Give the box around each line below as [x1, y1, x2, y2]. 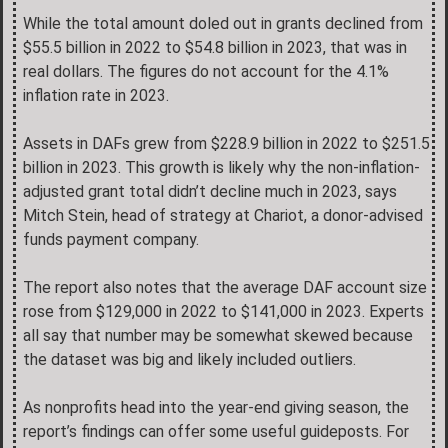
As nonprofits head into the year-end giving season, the [23, 397, 409, 417]
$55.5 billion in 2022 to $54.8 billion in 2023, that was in [23, 37, 407, 57]
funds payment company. [23, 229, 199, 249]
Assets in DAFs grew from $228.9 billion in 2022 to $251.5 [23, 133, 430, 153]
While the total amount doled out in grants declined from [23, 13, 423, 33]
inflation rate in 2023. [23, 85, 169, 105]
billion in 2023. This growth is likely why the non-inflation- [23, 157, 420, 177]
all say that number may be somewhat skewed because [23, 325, 413, 345]
